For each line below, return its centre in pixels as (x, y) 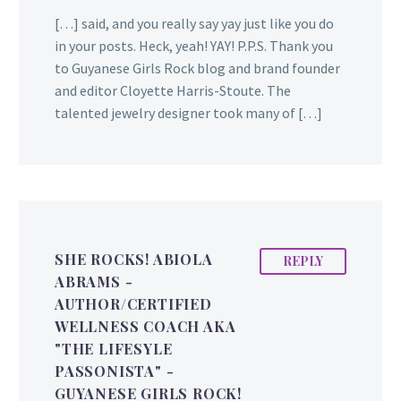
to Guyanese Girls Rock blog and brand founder (197, 68)
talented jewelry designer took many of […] (188, 112)
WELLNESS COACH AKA (145, 326)
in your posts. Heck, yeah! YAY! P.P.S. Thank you (194, 45)
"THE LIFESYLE (114, 348)
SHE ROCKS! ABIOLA (134, 259)
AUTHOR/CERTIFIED (133, 303)
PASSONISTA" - (115, 371)
